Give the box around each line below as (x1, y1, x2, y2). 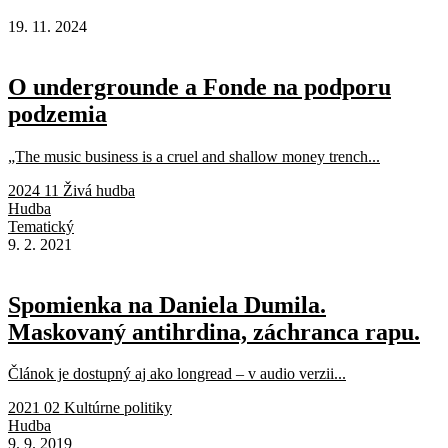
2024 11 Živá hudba (8, 181, 135, 199)
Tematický (8, 217, 74, 235)
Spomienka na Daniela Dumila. (8, 291, 326, 318)
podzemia (8, 100, 107, 127)
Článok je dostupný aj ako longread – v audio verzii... (8, 365, 346, 383)
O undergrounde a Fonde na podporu (8, 73, 391, 100)
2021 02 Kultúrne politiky (8, 399, 172, 417)
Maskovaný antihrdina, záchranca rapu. (8, 318, 420, 345)
